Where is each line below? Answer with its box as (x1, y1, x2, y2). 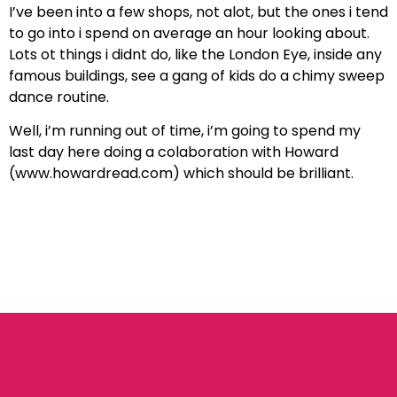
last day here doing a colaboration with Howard (9, 142, 339, 163)
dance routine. (9, 86, 109, 107)
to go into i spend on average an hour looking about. (9, 22, 370, 43)
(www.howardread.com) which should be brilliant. (9, 163, 354, 184)
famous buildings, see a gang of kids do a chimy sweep (9, 65, 385, 86)
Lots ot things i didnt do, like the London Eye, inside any (9, 43, 382, 65)
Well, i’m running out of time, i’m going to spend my (9, 121, 361, 142)
